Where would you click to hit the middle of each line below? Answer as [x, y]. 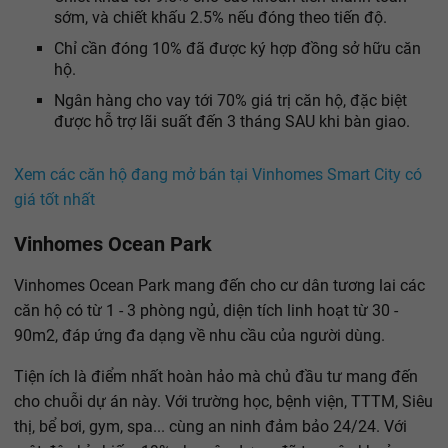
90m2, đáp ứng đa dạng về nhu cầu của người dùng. [199, 336]
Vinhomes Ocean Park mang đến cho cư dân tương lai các [219, 286]
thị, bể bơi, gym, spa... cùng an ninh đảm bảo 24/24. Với [210, 427]
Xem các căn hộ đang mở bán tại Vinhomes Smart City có [218, 175]
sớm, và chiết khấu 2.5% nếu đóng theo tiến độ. [220, 18]
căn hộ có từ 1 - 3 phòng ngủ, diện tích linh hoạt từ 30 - [206, 311]
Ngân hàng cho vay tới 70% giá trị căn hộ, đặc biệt [230, 101]
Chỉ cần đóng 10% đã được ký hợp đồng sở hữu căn [237, 49]
